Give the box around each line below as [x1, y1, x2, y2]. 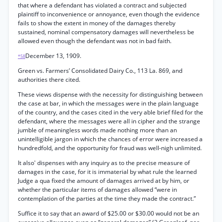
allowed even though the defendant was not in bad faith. [18, 37, 171, 45]
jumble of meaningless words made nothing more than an [18, 126, 177, 134]
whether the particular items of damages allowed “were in [18, 185, 177, 194]
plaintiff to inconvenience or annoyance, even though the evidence [18, 10, 200, 18]
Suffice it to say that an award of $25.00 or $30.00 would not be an [18, 209, 199, 218]
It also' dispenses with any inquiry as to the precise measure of [18, 159, 190, 167]
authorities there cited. [18, 75, 80, 84]
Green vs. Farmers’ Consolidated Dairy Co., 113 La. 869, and [18, 66, 182, 75]
